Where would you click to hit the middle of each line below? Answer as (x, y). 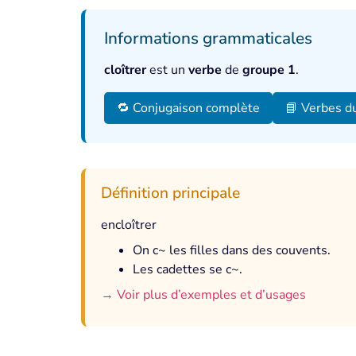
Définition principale (170, 193)
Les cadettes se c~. (188, 269)
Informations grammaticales (208, 38)
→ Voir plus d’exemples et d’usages (203, 295)
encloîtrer (129, 225)
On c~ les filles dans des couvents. (232, 250)
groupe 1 (269, 70)
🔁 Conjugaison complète (188, 108)
